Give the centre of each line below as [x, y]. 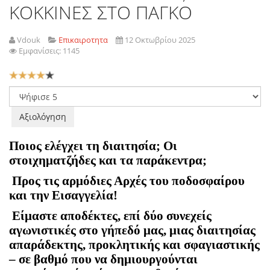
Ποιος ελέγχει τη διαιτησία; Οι [93, 146]
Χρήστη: [27, 86]
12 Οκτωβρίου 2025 [160, 40]
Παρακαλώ [32, 92]
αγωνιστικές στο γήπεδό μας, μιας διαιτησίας [132, 230]
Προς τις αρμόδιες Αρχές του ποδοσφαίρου [128, 181]
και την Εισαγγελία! [63, 195]
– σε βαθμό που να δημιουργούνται [103, 259]
